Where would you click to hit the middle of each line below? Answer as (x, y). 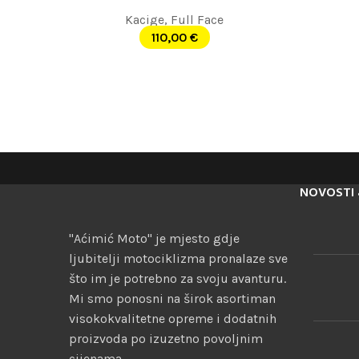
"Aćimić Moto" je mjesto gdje (154, 238)
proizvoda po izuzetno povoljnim (166, 339)
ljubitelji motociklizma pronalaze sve (178, 258)
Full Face (197, 20)
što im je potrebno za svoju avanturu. (177, 278)
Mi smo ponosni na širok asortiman (172, 298)
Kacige (145, 20)
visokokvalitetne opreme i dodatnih (173, 319)
